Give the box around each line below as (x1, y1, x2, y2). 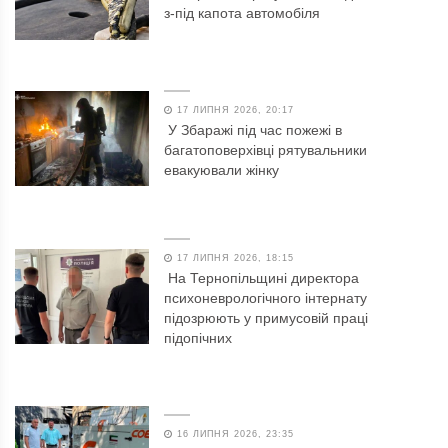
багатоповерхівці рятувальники (164, 141, 368, 158)
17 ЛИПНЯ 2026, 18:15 (173, 252, 295, 263)
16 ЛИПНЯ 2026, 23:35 (173, 428, 295, 439)
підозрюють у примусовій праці (164, 309, 369, 326)
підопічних (164, 329, 233, 346)
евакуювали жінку (164, 161, 280, 178)
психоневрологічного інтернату (164, 289, 368, 306)
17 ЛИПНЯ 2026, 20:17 (173, 104, 295, 115)
